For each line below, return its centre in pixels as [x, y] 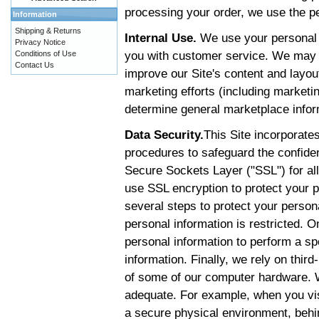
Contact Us [35, 65]
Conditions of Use [46, 53]
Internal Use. [161, 38]
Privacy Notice [40, 42]
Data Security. [164, 135]
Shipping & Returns [48, 31]
